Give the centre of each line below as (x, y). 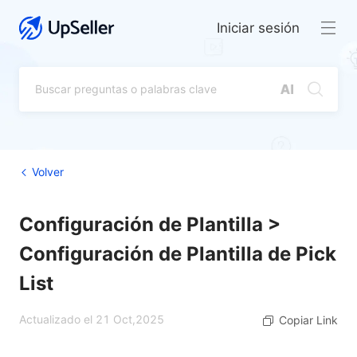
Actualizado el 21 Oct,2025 (92, 319)
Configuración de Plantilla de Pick (178, 254)
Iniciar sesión (258, 28)
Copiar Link (308, 320)
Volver (48, 172)
